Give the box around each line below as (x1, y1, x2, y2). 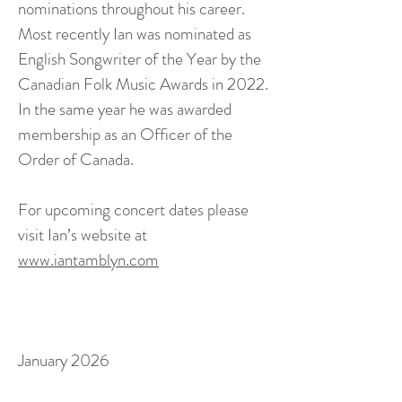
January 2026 (18, 348, 109, 372)
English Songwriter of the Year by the (18, 47, 261, 71)
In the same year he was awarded (18, 97, 232, 121)
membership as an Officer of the (18, 122, 232, 146)
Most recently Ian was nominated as (18, 22, 251, 46)
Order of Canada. (18, 147, 134, 171)
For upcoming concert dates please (18, 197, 249, 222)
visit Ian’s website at (18, 223, 151, 247)
